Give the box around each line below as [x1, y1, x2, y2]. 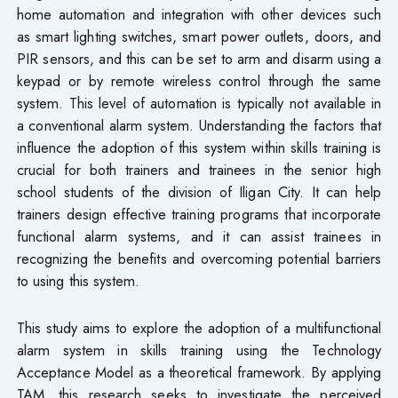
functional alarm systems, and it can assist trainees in [16, 225, 382, 247]
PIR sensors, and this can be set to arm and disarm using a [16, 47, 382, 69]
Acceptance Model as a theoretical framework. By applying [16, 361, 382, 383]
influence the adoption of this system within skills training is [16, 136, 382, 158]
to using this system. [16, 269, 140, 291]
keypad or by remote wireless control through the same [16, 69, 382, 92]
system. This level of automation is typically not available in [16, 92, 382, 114]
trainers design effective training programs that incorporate [16, 203, 382, 225]
